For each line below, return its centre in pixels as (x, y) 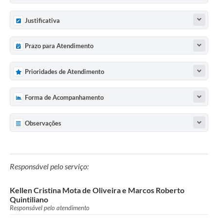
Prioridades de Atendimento (64, 72)
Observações (43, 123)
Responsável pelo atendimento (50, 208)
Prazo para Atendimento (59, 46)
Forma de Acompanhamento (64, 98)
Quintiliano (29, 200)
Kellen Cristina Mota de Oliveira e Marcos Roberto (97, 190)
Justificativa (42, 20)
